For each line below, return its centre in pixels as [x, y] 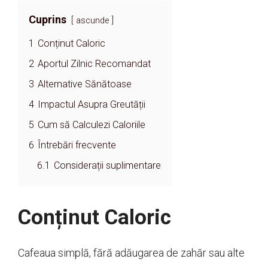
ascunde [92, 21]
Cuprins [48, 20]
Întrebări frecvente [77, 145]
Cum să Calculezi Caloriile [92, 125]
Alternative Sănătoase [85, 84]
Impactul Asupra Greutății [92, 105]
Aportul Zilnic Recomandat [94, 64]
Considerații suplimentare [107, 166]
